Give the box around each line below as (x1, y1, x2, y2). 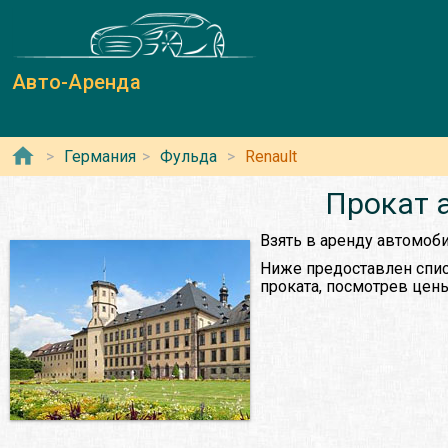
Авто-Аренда (12, 70, 141, 95)
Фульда (160, 147, 217, 167)
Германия (64, 147, 136, 167)
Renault (245, 147, 297, 167)
